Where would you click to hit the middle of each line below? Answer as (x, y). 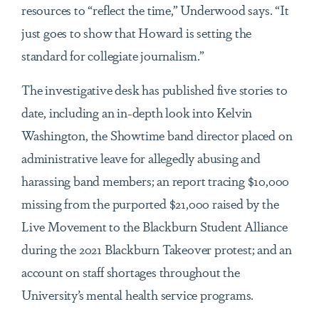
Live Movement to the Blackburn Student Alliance (155, 226)
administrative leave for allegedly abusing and (141, 158)
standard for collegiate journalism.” (113, 55)
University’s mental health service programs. (138, 294)
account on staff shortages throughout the (131, 272)
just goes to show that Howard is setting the (137, 32)
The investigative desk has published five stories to (155, 89)
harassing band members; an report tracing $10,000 (156, 181)
